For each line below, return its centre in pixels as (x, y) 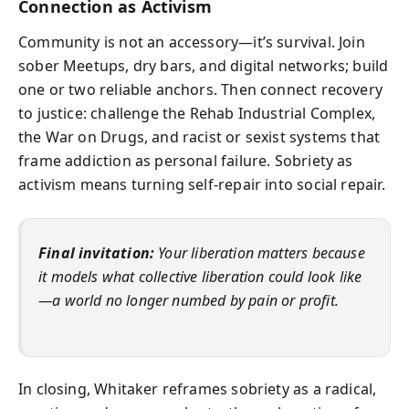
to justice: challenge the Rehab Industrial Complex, (197, 113)
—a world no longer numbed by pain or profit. (189, 300)
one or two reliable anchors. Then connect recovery (200, 89)
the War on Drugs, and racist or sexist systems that (199, 136)
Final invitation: (97, 252)
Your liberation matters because (260, 252)
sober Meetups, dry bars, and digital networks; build (204, 65)
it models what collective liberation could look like (200, 276)
